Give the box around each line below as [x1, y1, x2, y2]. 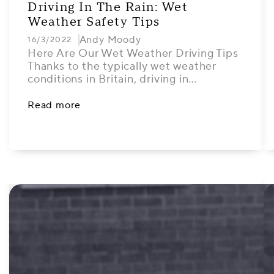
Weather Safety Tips [28, 14, 160, 30]
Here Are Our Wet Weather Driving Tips [28, 46, 239, 61]
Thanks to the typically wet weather [28, 59, 217, 73]
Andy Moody [79, 34, 141, 46]
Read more [28, 99, 81, 111]
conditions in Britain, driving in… [28, 72, 198, 86]
